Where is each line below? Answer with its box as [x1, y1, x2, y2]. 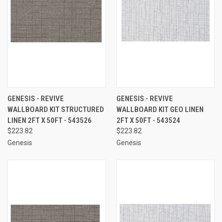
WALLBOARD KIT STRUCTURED [7, 105, 104, 114]
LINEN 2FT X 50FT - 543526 [7, 115, 92, 125]
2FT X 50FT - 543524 [116, 115, 180, 125]
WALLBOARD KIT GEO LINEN [116, 105, 204, 114]
